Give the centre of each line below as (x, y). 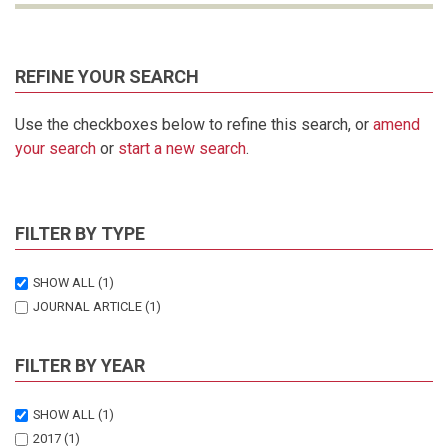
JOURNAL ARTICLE (87, 306)
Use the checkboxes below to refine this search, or (194, 124)
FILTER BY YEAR (80, 365)
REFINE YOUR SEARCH (107, 76)
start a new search (182, 148)
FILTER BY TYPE (80, 233)
